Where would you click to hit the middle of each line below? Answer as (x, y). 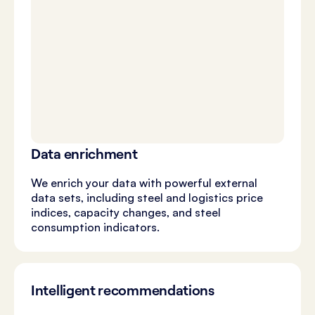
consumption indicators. (95, 227)
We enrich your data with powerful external (144, 183)
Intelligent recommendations (123, 290)
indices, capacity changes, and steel (126, 213)
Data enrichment (84, 154)
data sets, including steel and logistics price (147, 198)
